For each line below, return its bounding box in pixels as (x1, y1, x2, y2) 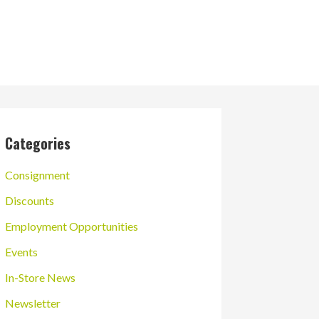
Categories (4, 132, 70, 155)
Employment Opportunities (4, 219, 138, 234)
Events (4, 245, 38, 259)
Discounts (4, 194, 54, 208)
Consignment (4, 168, 70, 182)
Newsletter (4, 296, 61, 310)
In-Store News (4, 271, 75, 285)
